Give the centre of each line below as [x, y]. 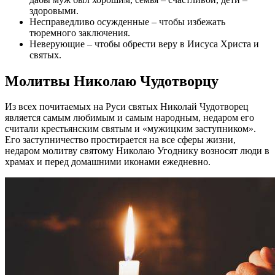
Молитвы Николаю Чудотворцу [112, 81]
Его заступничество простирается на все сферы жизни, [120, 140]
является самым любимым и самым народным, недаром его [130, 118]
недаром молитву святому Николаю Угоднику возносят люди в [137, 151]
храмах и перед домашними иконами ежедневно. [108, 162]
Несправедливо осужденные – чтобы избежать [127, 21]
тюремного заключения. [80, 33]
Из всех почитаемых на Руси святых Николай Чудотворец [127, 107]
